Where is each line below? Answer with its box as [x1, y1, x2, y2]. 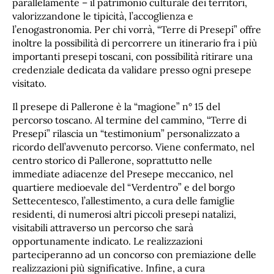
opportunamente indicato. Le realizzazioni [12, 235, 202, 248]
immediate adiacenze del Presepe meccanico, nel [12, 168, 233, 180]
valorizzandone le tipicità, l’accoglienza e [12, 10, 193, 23]
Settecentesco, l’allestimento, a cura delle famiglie [12, 194, 235, 207]
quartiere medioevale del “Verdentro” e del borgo [12, 181, 235, 194]
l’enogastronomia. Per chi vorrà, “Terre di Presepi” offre [12, 23, 261, 36]
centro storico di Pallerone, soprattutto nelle [12, 154, 212, 167]
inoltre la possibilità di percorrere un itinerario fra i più [12, 37, 257, 50]
